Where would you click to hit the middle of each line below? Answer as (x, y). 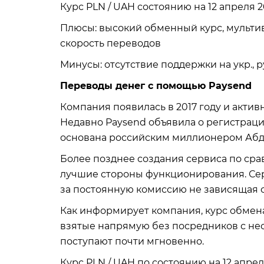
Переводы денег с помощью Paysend (156, 86)
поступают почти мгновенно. (132, 241)
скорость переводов (110, 43)
